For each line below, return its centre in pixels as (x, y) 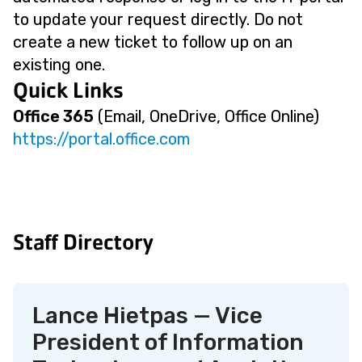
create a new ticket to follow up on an (153, 42)
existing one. (59, 65)
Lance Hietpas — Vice (147, 316)
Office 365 (53, 116)
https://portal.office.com (101, 139)
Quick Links (68, 90)
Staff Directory (83, 242)
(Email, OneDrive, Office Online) (206, 116)
